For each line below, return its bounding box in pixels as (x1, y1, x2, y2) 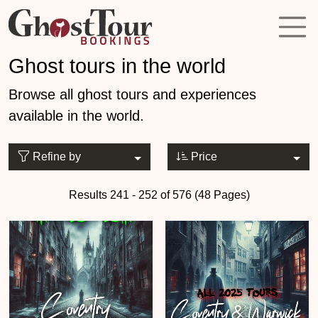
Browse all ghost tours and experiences (9, 87, 256, 102)
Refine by (30, 150, 81, 163)
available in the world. (9, 108, 144, 124)
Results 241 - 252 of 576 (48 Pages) (68, 189, 250, 201)
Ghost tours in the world (9, 55, 226, 77)
